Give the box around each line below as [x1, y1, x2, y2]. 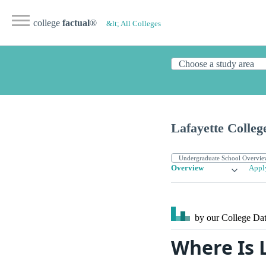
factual [62, 18, 90, 28]
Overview [171, 164, 204, 173]
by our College [192, 213, 253, 223]
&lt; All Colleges [106, 20, 161, 28]
